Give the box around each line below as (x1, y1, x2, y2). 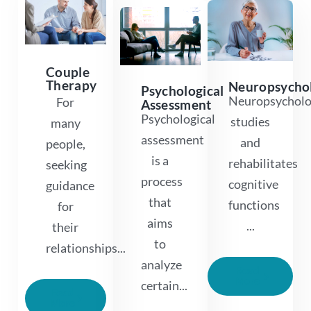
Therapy (46, 76, 97, 93)
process (140, 173, 183, 189)
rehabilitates (228, 155, 299, 171)
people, (46, 135, 85, 151)
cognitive (228, 176, 279, 192)
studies (230, 114, 271, 130)
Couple (46, 63, 90, 80)
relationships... (46, 239, 126, 255)
